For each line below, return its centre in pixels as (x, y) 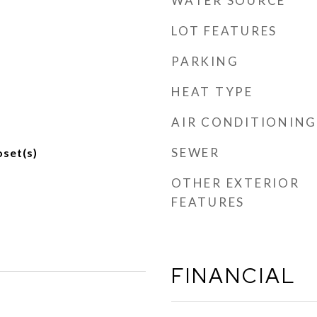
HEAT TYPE (212, 92)
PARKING (205, 61)
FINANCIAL (234, 276)
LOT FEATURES (224, 31)
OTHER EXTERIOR (236, 183)
